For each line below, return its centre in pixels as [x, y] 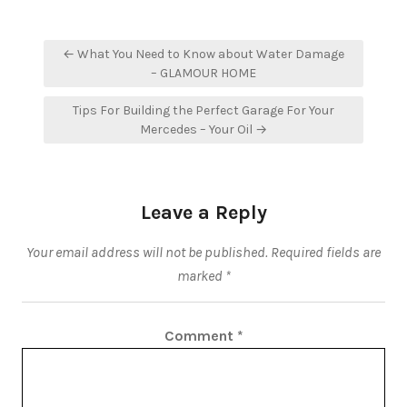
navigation [88, 73]
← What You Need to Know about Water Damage [203, 54]
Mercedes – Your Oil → [203, 129]
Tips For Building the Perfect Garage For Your [203, 110]
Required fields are [326, 252]
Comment [200, 336]
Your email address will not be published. [147, 252]
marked [201, 276]
